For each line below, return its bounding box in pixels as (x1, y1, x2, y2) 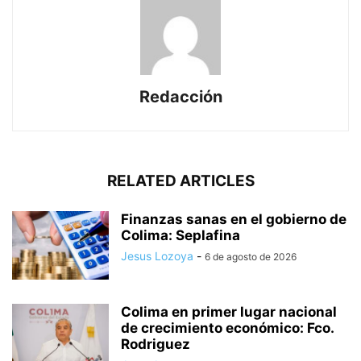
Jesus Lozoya (121, 248, 193, 263)
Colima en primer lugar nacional (121, 303, 337, 320)
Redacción (139, 86, 222, 106)
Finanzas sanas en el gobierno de (121, 210, 346, 227)
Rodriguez (121, 335, 190, 352)
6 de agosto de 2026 (205, 250, 297, 263)
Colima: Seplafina (121, 226, 240, 243)
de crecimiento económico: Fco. (121, 319, 334, 336)
